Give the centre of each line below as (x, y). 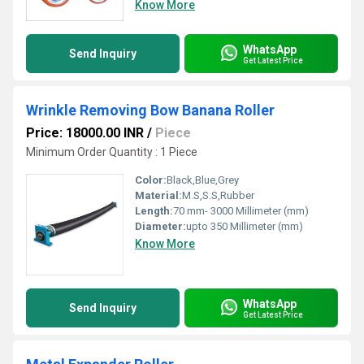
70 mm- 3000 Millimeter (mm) (241, 211)
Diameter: (160, 226)
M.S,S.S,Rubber (218, 195)
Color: (151, 180)
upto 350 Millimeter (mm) (245, 226)
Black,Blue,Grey (203, 180)
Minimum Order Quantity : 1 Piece (112, 152)
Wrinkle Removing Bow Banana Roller (150, 110)
